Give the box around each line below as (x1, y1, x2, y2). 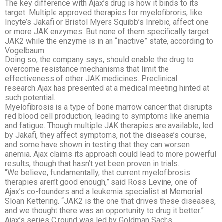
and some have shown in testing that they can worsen (5, 140, 190, 149)
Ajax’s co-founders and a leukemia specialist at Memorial (5, 187, 202, 196)
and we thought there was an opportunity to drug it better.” (5, 206, 206, 215)
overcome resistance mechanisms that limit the (5, 64, 169, 74)
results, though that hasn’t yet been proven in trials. (5, 159, 179, 168)
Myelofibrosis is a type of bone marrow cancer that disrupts (5, 102, 212, 111)
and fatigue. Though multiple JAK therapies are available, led (5, 121, 213, 130)
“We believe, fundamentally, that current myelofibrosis (5, 168, 190, 177)
